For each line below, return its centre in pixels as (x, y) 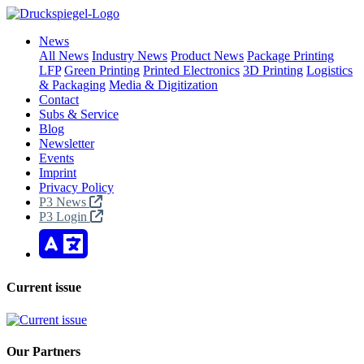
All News (64, 56)
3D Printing (273, 70)
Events (56, 158)
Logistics (329, 70)
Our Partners (43, 351)
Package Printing (290, 56)
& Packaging (72, 85)
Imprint (58, 173)
